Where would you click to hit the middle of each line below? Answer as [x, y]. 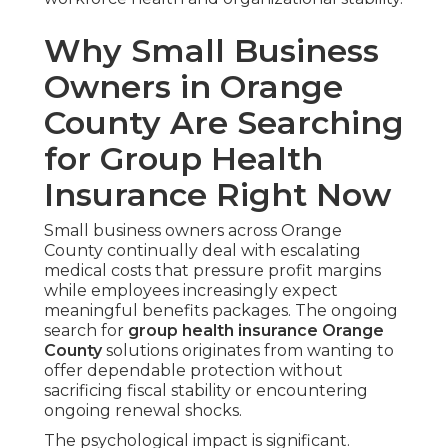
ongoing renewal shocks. [143, 411]
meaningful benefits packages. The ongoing [221, 311]
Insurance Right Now [217, 195]
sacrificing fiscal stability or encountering [206, 391]
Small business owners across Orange [193, 231]
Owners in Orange [193, 87]
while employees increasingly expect [191, 291]
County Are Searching [224, 123]
